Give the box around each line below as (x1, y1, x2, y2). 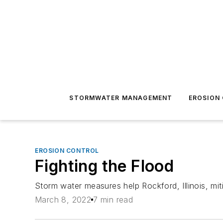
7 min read (93, 195, 133, 205)
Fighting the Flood (35, 156, 174, 176)
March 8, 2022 (35, 195, 92, 205)
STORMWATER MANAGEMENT (69, 94, 173, 102)
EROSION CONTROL (35, 147, 99, 154)
